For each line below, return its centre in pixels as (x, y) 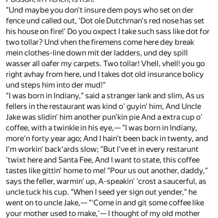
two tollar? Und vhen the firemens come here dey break (100, 42)
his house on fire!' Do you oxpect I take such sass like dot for (108, 32)
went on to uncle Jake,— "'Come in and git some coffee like (105, 203)
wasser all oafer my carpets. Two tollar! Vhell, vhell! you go (105, 64)
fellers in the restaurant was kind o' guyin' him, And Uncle (103, 107)
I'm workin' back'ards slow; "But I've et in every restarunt (102, 149)
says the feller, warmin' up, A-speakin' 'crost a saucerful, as (106, 182)
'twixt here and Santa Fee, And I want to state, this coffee (103, 160)
